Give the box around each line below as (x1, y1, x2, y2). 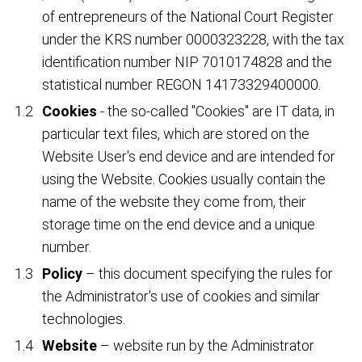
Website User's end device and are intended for (42, 148, 336, 166)
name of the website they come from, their (42, 193, 307, 211)
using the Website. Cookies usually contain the (42, 170, 326, 188)
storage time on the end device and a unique (42, 216, 316, 234)
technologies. (42, 310, 126, 328)
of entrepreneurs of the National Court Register (42, 8, 335, 26)
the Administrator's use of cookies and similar (42, 288, 321, 305)
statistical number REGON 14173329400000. (42, 76, 322, 94)
